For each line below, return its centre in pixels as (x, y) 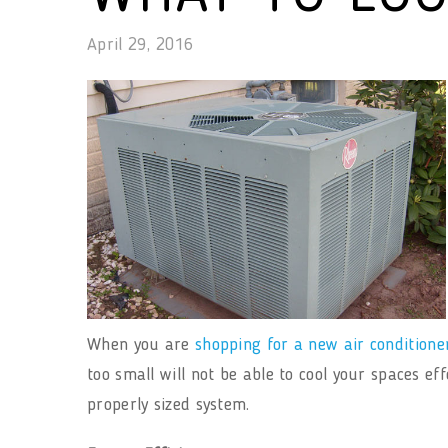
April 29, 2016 (140, 45)
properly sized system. (168, 405)
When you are (141, 345)
